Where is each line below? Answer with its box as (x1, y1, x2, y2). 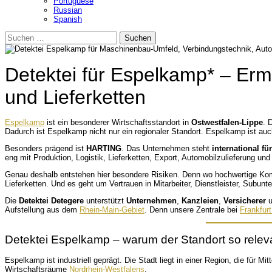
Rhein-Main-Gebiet (80, 205, 144, 214)
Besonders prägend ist (5, 144, 86, 154)
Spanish (53, 14, 82, 24)
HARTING (86, 144, 121, 154)
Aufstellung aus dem (5, 205, 80, 214)
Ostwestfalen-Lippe (191, 118, 263, 127)
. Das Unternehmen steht (121, 144, 212, 154)
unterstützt (84, 195, 126, 205)
